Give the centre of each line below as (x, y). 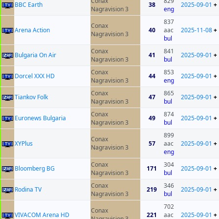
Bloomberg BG (35, 169)
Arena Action (32, 30)
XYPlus (24, 144)
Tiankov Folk (31, 97)
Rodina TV (28, 190)
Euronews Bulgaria (40, 118)
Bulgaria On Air (35, 55)
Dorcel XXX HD (35, 76)
